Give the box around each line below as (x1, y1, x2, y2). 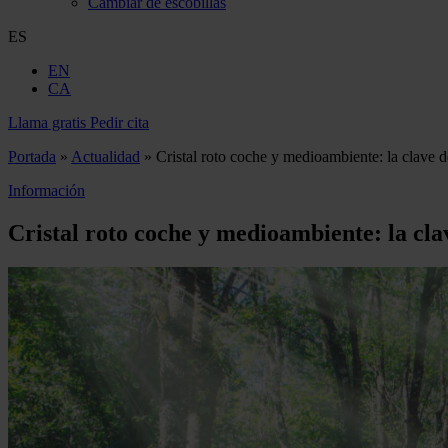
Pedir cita (90, 114, 149, 131)
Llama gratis (8, 114, 86, 131)
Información (8, 182, 85, 199)
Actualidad (71, 148, 140, 165)
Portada (8, 148, 56, 165)
